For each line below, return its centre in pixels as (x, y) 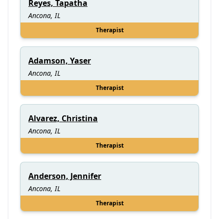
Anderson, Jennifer (65, 176)
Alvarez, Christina (63, 118)
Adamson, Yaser (60, 60)
